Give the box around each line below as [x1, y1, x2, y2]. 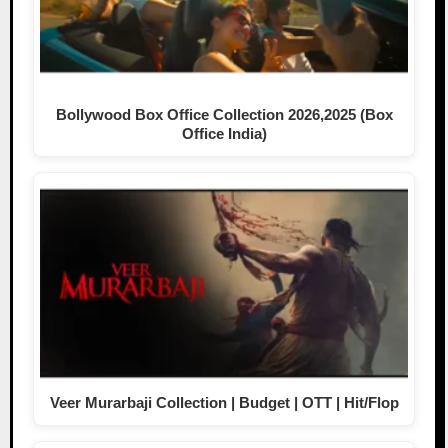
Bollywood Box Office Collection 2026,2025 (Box [55, 106, 393, 124]
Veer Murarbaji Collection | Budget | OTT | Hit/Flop [49, 394, 399, 412]
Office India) [181, 125, 267, 143]
